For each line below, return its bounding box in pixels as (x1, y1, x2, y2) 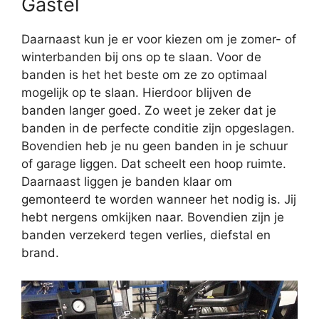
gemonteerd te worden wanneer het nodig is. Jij (21, 192, 296, 207)
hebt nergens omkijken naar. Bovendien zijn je (21, 210, 284, 225)
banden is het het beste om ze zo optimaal (21, 68, 267, 83)
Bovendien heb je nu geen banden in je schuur (21, 139, 288, 154)
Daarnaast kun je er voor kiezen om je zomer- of (21, 32, 296, 47)
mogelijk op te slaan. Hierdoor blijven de (21, 85, 251, 100)
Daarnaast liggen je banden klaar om (21, 174, 232, 189)
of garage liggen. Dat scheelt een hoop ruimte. (21, 157, 286, 172)
